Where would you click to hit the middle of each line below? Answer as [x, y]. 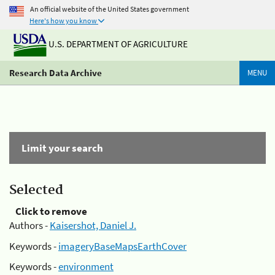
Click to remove [51, 211]
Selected [36, 190]
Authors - [29, 225]
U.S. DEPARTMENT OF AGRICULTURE [117, 44]
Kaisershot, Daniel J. [93, 225]
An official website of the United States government [110, 9]
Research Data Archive [56, 73]
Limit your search [62, 148]
